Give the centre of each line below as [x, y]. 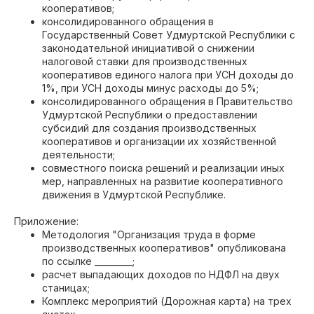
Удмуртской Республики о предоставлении [150, 115]
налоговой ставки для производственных [145, 61]
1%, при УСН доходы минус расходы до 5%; [150, 88]
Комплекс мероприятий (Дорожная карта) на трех [167, 301]
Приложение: [46, 221]
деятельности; [78, 155]
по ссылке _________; [88, 261]
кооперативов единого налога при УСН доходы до [168, 75]
